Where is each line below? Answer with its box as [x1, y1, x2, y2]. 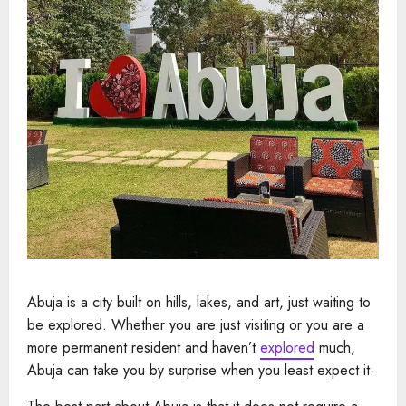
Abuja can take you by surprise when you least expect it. [27, 359, 374, 381]
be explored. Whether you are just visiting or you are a [27, 314, 364, 335]
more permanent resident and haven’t [27, 336, 260, 358]
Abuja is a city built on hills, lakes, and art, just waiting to [27, 291, 371, 313]
